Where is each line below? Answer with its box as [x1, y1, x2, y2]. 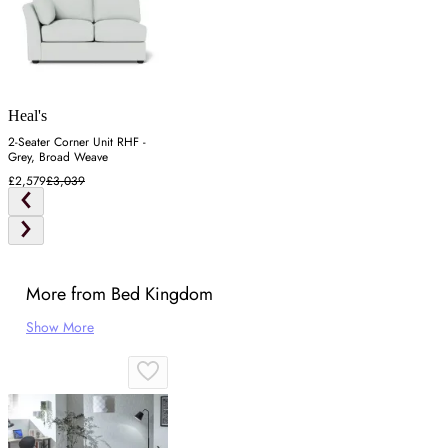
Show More [26, 316, 94, 337]
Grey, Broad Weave [8, 147, 108, 166]
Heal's [8, 106, 47, 124]
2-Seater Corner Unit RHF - [8, 132, 146, 151]
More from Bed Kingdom [26, 280, 213, 307]
